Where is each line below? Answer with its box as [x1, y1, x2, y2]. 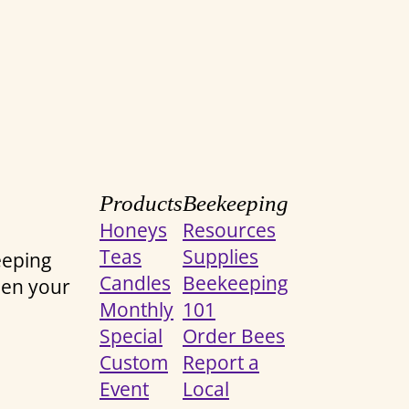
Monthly [100, 296, 173, 322]
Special [100, 322, 163, 349]
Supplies [183, 243, 258, 269]
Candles [100, 269, 171, 296]
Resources [183, 216, 276, 243]
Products [100, 190, 183, 215]
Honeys [100, 216, 167, 243]
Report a [183, 349, 259, 375]
